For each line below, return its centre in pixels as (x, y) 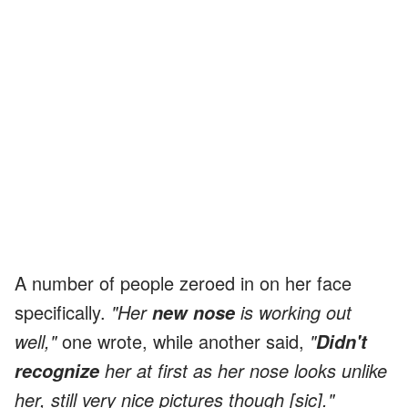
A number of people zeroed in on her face (183, 283)
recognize (60, 371)
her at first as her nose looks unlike (246, 371)
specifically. (63, 312)
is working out (293, 312)
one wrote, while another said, (183, 342)
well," (36, 342)
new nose (194, 313)
